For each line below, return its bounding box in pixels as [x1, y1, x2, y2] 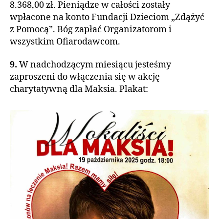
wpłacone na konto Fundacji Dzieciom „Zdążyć [10, 11, 204, 23]
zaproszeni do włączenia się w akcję [10, 71, 160, 83]
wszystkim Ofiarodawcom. [10, 36, 120, 47]
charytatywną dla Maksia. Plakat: [10, 84, 148, 95]
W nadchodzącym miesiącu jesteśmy [19, 59, 171, 70]
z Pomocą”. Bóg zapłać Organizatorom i [10, 23, 172, 35]
